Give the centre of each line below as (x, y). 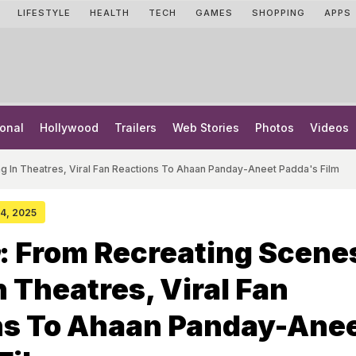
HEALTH (110, 13)
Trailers (135, 128)
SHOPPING (279, 13)
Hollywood (69, 128)
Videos (329, 128)
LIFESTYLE (44, 13)
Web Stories (206, 128)
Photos (275, 128)
